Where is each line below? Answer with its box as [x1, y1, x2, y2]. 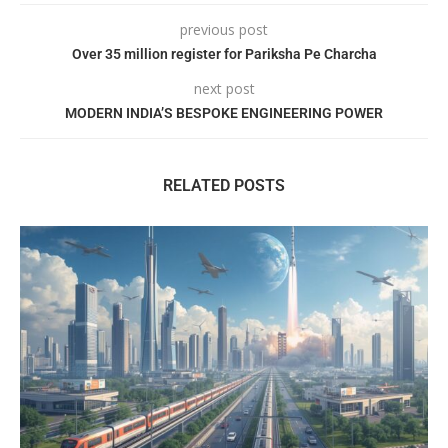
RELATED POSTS [163, 176, 285, 196]
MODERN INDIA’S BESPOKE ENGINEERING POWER [65, 105, 383, 122]
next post [193, 79, 255, 99]
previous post [180, 20, 268, 40]
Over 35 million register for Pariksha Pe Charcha [71, 46, 377, 63]
